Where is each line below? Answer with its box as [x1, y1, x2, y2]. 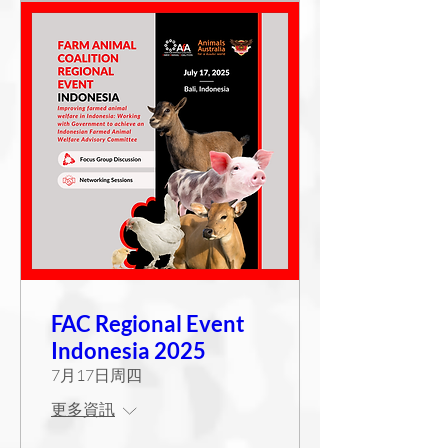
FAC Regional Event [51, 309, 245, 337]
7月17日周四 [51, 364, 142, 385]
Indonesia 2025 [51, 336, 206, 364]
